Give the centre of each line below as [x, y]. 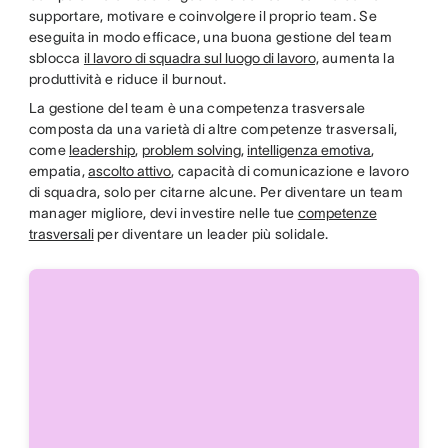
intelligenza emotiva [309, 150]
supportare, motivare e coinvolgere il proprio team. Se [202, 16]
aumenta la [357, 58]
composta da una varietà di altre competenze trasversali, [213, 129]
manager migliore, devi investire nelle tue [163, 213]
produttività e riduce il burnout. [129, 79]
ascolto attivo [130, 171]
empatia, [58, 171]
